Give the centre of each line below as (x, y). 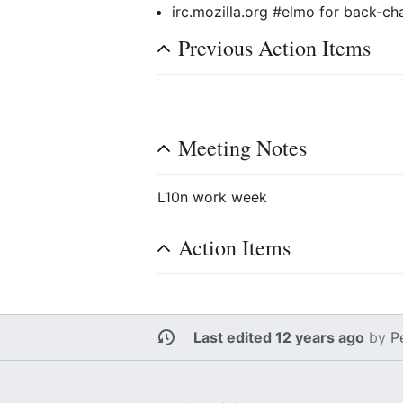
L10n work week (213, 197)
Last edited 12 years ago (279, 337)
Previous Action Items (275, 48)
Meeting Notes (243, 148)
